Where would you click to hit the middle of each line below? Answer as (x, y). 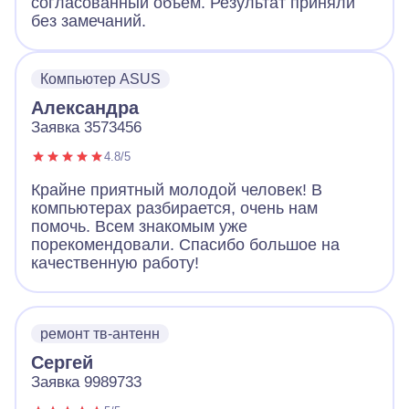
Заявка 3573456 (86, 128)
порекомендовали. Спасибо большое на (185, 245)
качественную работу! (115, 263)
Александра (85, 108)
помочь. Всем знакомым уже (139, 227)
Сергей (62, 363)
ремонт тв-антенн (100, 334)
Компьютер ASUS (100, 79)
